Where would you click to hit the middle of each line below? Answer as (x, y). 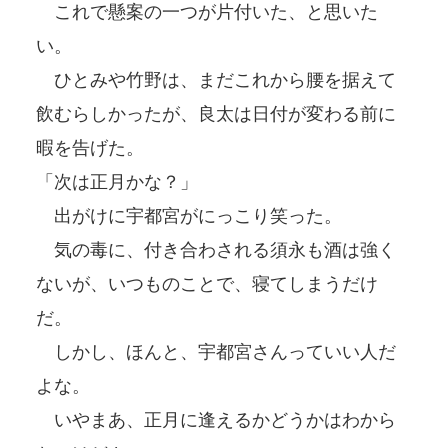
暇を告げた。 (90, 147)
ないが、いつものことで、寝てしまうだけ (207, 283)
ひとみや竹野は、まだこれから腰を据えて (216, 79)
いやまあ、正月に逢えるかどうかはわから (216, 419)
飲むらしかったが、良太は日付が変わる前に (216, 113)
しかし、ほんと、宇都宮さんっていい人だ (216, 351)
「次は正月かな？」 (117, 181)
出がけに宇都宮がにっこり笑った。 (189, 215)
